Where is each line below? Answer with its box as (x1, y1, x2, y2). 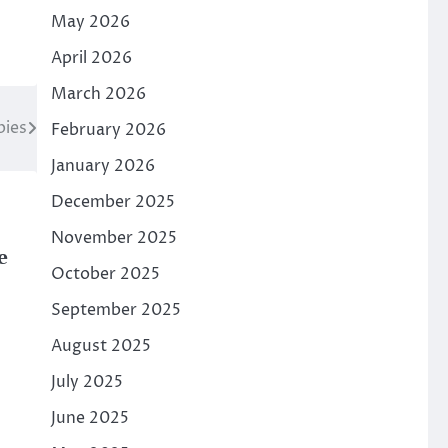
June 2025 (50, 407, 129, 429)
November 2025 (50, 227, 177, 249)
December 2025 (50, 191, 175, 213)
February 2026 (50, 119, 166, 141)
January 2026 (50, 155, 155, 177)
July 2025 (50, 371, 123, 393)
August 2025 (50, 335, 151, 357)
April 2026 (50, 47, 132, 69)
